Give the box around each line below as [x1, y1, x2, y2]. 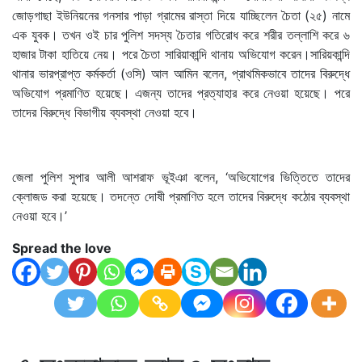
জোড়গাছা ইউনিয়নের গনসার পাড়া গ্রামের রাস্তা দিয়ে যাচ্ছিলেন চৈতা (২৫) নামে [12, 6, 350, 23]
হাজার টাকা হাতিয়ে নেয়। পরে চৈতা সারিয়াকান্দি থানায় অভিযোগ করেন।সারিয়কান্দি [12, 45, 350, 62]
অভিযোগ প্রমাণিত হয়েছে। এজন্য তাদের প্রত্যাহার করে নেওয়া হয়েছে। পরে [12, 84, 350, 101]
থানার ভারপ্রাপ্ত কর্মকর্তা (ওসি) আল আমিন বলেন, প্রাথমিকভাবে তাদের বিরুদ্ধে [12, 65, 350, 82]
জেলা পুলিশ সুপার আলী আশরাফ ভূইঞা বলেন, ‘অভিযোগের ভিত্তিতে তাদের [12, 168, 350, 185]
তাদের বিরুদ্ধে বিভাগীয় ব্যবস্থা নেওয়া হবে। [12, 103, 197, 120]
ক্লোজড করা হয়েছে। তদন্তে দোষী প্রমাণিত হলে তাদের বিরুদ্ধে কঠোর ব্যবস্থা [12, 187, 350, 204]
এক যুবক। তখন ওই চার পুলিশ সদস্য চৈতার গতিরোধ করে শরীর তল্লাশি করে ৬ [12, 26, 350, 43]
